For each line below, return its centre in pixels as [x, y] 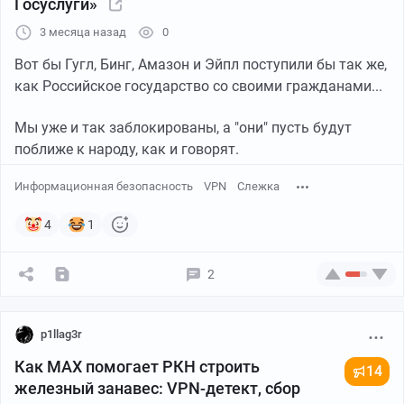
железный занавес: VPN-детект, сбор [157, 388]
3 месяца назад [83, 32]
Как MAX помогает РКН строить [137, 367]
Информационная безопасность [104, 186]
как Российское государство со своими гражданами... [198, 86]
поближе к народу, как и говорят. [127, 149]
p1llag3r [61, 334]
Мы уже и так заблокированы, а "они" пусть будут [183, 128]
